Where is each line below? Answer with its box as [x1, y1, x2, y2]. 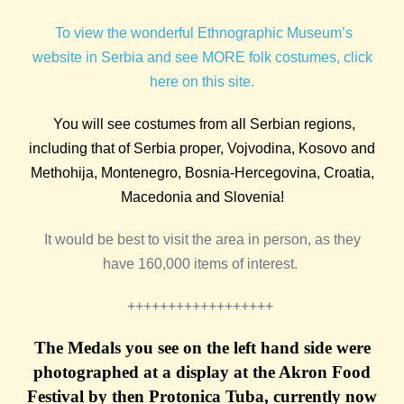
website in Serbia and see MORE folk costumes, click [32, 50, 372, 66]
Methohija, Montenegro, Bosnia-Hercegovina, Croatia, [30, 165, 374, 181]
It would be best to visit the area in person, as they [43, 232, 361, 248]
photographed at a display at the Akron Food [33, 363, 371, 382]
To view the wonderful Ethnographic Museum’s [55, 25, 353, 41]
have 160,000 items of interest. [103, 256, 301, 272]
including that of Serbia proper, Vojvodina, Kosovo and [29, 141, 375, 157]
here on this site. [150, 74, 254, 90]
